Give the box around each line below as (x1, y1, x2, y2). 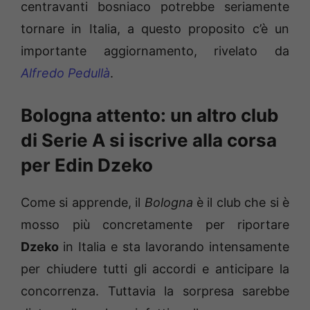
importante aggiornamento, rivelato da (21, 43, 289, 58)
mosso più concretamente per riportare (21, 217, 289, 232)
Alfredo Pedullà (21, 65, 110, 80)
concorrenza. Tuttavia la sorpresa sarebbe (21, 283, 289, 298)
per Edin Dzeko (21, 154, 153, 176)
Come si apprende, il (21, 194, 145, 210)
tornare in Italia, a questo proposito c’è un (21, 21, 289, 36)
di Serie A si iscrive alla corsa (21, 129, 277, 151)
